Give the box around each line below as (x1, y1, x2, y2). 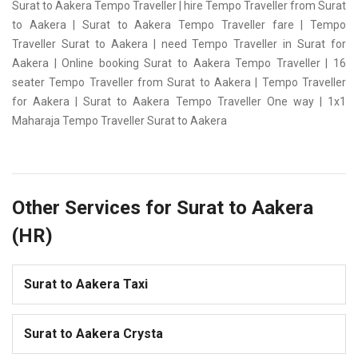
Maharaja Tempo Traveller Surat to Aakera (12, 114, 227, 128)
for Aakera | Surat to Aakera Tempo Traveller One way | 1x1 (12, 95, 346, 109)
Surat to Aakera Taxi (24, 276, 148, 292)
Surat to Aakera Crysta (24, 326, 163, 342)
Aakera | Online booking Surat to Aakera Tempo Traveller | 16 (12, 57, 346, 70)
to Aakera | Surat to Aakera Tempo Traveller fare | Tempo (12, 18, 346, 32)
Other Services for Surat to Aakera (12, 197, 313, 220)
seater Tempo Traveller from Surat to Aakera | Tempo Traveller (12, 76, 346, 89)
